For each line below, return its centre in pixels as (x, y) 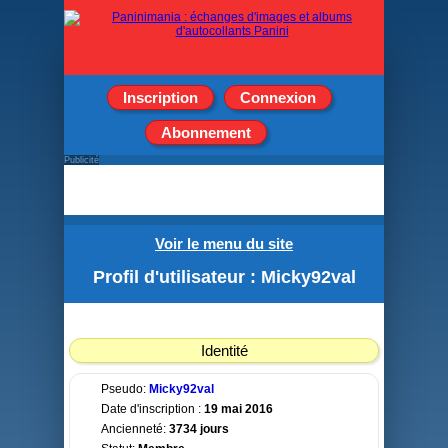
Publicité (81, 160)
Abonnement (206, 132)
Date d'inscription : (152, 409)
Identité (224, 350)
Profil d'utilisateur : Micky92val (224, 277)
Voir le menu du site (224, 243)
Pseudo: (125, 389)
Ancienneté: (135, 429)
